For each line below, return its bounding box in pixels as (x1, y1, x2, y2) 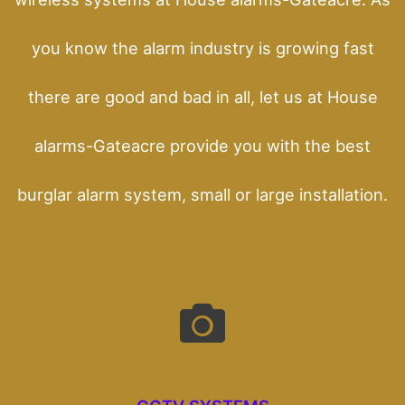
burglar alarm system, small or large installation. (17, 184, 388, 204)
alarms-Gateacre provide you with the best (34, 135, 371, 155)
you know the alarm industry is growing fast (31, 37, 374, 58)
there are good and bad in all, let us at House (27, 86, 378, 107)
